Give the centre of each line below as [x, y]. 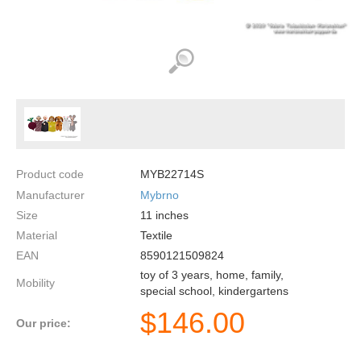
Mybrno [160, 195]
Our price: [44, 323]
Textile [156, 236]
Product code [50, 174]
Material [37, 236]
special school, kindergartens [214, 291]
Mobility [35, 283]
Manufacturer [50, 195]
